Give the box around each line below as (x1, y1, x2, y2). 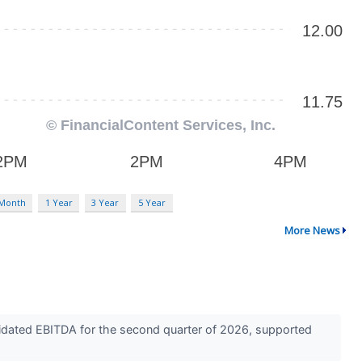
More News (284, 222, 340, 238)
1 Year (44, 196, 73, 209)
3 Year (91, 196, 120, 209)
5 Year (137, 196, 166, 209)
